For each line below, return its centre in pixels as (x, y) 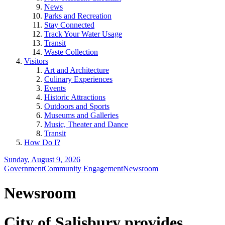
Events (55, 88)
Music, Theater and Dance (86, 124)
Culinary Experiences (78, 79)
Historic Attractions (75, 97)
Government (24, 168)
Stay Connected (69, 25)
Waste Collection (71, 52)
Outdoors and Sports (77, 106)
